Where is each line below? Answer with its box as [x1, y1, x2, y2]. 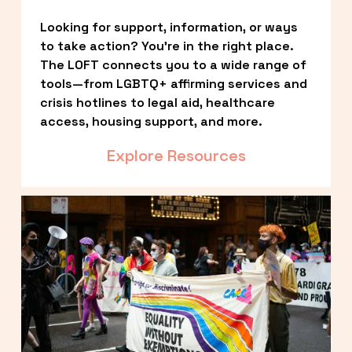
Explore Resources [106, 145, 246, 166]
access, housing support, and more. [39, 112, 262, 130]
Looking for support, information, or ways [39, 18, 298, 35]
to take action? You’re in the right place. [39, 37, 294, 54]
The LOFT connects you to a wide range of [39, 56, 306, 73]
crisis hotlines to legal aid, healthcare [39, 93, 275, 111]
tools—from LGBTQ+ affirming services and [39, 75, 307, 92]
